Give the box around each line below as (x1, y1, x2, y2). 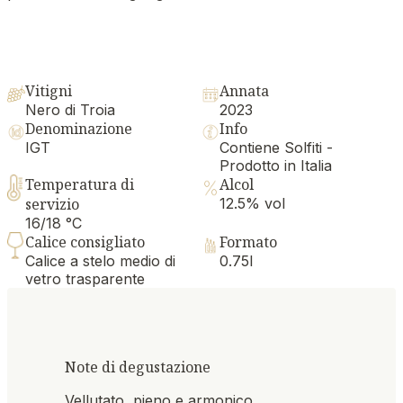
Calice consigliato (25, 231, 145, 252)
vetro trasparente (25, 269, 145, 288)
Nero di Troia (25, 100, 115, 119)
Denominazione (25, 118, 132, 139)
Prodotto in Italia (219, 156, 332, 175)
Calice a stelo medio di (25, 251, 175, 270)
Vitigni (25, 80, 72, 101)
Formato (219, 231, 277, 252)
